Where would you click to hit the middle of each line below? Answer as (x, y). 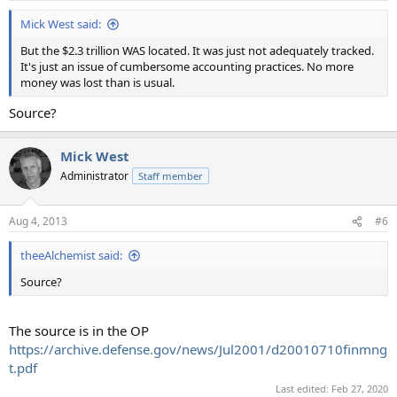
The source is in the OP (79, 330)
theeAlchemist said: (71, 256)
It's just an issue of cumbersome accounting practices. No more (187, 67)
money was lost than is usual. (97, 83)
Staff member (171, 175)
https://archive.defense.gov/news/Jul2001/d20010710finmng (198, 349)
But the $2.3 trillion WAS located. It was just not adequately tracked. (197, 51)
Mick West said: (61, 24)
